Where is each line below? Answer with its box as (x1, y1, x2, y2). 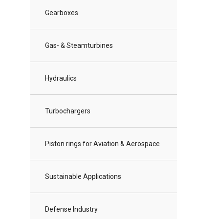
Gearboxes (45, 9, 78, 17)
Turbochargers (45, 107, 90, 115)
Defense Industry (45, 205, 98, 214)
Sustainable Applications (45, 173, 121, 181)
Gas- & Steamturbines (45, 42, 113, 50)
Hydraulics (45, 74, 77, 83)
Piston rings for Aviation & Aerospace (45, 140, 160, 148)
